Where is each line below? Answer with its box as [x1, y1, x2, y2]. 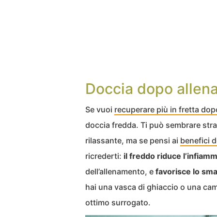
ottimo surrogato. [85, 198, 151, 207]
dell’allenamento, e [85, 167, 155, 176]
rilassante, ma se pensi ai [85, 136, 180, 145]
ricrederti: [85, 151, 124, 161]
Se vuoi [85, 105, 114, 114]
